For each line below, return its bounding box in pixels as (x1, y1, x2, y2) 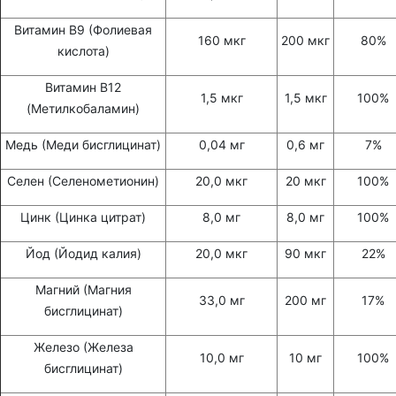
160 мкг (197, 33, 246, 49)
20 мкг (285, 173, 326, 189)
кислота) (57, 43, 110, 59)
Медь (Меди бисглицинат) (5, 137, 161, 153)
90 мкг (285, 246, 326, 262)
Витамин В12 (45, 80, 121, 95)
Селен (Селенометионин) (7, 173, 159, 189)
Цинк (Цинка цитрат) (20, 209, 146, 225)
